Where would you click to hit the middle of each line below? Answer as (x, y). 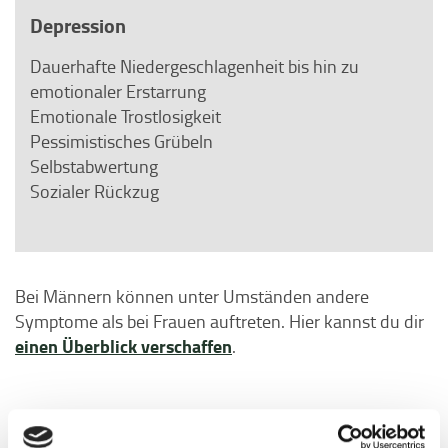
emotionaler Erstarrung (118, 91)
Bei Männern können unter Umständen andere (192, 296)
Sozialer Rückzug (94, 191)
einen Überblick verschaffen (123, 346)
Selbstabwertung (94, 166)
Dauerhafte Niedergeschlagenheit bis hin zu (194, 66)
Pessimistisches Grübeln (121, 141)
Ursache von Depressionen (128, 418)
